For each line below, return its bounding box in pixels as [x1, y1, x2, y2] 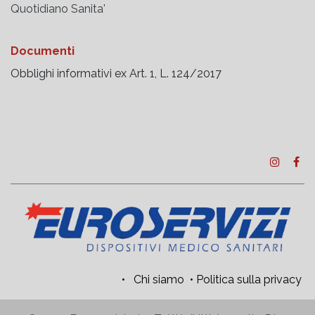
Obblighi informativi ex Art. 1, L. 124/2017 [11, 67, 224, 80]
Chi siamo [134, 272, 184, 286]
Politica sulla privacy [196, 272, 302, 286]
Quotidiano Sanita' [11, 2, 105, 15]
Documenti [11, 44, 75, 58]
